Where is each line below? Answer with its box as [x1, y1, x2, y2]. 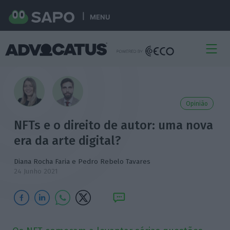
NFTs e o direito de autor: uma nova [14, 118, 214, 132]
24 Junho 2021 [14, 167, 59, 176]
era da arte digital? [14, 133, 122, 148]
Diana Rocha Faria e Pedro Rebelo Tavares [14, 157, 151, 166]
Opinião [185, 100, 208, 107]
